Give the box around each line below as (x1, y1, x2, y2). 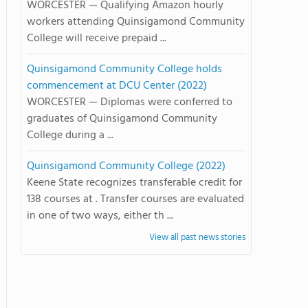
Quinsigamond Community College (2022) (27, 157, 225, 175)
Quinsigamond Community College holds (27, 60, 222, 78)
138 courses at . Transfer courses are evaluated (27, 190, 244, 208)
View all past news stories (149, 230, 245, 245)
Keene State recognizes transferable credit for (27, 174, 242, 192)
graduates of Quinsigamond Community (27, 110, 217, 128)
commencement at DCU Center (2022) (27, 77, 207, 95)
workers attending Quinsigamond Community (27, 13, 245, 31)
